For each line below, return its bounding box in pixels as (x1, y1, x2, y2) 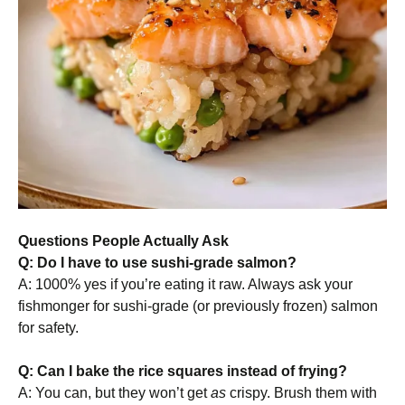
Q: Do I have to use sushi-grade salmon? (18, 255, 297, 270)
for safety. (18, 320, 79, 335)
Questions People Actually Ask (18, 233, 229, 249)
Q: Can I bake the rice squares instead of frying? (18, 363, 347, 379)
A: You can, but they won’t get (18, 385, 211, 400)
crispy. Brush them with (226, 385, 377, 400)
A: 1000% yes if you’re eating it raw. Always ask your (18, 277, 353, 292)
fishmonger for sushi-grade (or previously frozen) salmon (18, 298, 378, 314)
